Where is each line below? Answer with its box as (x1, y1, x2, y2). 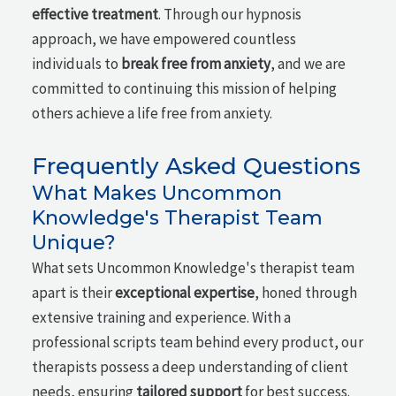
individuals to (32, 54, 122, 74)
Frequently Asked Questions (32, 152, 362, 180)
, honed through (255, 283, 358, 302)
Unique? (32, 231, 117, 255)
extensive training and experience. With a (32, 308, 292, 327)
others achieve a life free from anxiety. (32, 103, 273, 124)
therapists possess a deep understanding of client (32, 357, 349, 377)
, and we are (270, 54, 346, 74)
